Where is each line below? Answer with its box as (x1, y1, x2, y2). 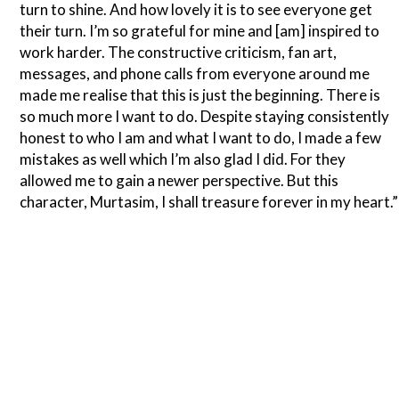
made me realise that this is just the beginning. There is (20, 85, 381, 105)
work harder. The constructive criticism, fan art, (20, 43, 338, 62)
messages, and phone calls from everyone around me (20, 64, 370, 84)
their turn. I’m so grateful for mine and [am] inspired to (20, 21, 380, 41)
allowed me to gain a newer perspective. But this (20, 171, 339, 191)
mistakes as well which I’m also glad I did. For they (20, 150, 346, 169)
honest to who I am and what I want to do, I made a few (20, 128, 382, 148)
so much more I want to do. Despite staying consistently (20, 107, 390, 126)
